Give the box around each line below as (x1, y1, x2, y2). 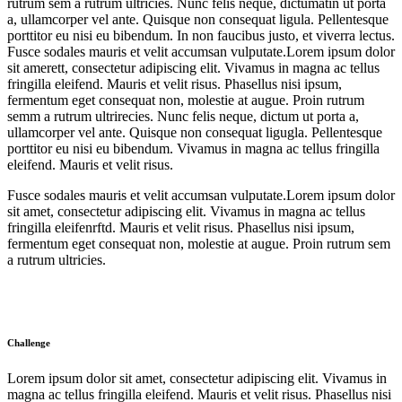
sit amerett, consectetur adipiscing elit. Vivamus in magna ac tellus (7, 59, 380, 75)
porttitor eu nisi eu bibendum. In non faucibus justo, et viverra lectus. (7, 27, 395, 43)
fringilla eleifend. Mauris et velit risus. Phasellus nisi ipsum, (7, 75, 342, 92)
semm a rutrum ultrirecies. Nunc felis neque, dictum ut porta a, (7, 108, 359, 124)
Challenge (7, 336, 50, 348)
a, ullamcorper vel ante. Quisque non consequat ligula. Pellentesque (7, 11, 389, 27)
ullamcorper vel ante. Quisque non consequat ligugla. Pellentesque (7, 124, 382, 140)
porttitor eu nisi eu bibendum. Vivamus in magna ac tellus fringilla (7, 140, 380, 156)
